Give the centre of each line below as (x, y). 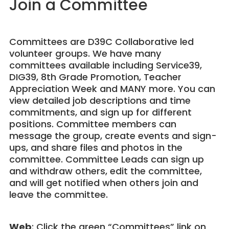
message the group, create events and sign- (113, 136)
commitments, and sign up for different (100, 112)
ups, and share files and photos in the (96, 148)
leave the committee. (58, 195)
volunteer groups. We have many (85, 54)
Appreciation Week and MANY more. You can (112, 89)
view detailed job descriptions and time (100, 101)
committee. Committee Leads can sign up (106, 159)
